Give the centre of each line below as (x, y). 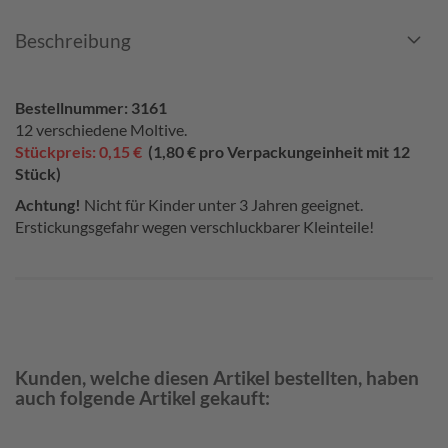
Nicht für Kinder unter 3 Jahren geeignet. (222, 204)
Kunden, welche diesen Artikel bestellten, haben (217, 377)
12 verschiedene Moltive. (101, 129)
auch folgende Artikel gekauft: (142, 397)
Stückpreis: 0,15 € (78, 151)
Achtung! (48, 204)
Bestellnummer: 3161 (91, 107)
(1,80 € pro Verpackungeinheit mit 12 (279, 151)
